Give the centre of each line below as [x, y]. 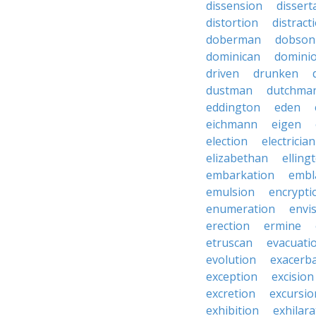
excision [293, 276]
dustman [229, 90]
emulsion [230, 192]
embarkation [240, 175]
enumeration [241, 209]
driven [223, 73]
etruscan [229, 243]
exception [232, 276]
